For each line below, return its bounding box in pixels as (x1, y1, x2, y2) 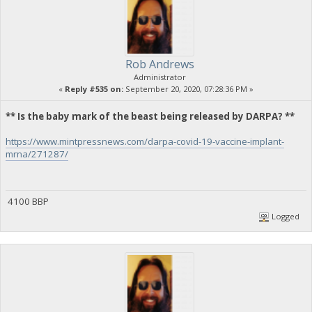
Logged (270, 210, 300, 221)
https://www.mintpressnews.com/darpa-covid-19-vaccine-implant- (5, 134, 284, 148)
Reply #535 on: (65, 83, 123, 94)
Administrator (133, 71, 186, 82)
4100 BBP (5, 195, 49, 208)
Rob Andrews (125, 56, 194, 72)
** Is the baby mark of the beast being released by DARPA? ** (5, 109, 295, 123)
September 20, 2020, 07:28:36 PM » (123, 83, 253, 94)
